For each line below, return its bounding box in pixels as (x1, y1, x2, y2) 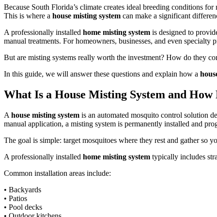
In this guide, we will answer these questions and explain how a (4, 70, 200, 78)
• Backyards (4, 185, 41, 194)
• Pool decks (4, 202, 42, 211)
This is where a (4, 12, 52, 20)
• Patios (4, 194, 27, 202)
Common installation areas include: (4, 169, 111, 177)
